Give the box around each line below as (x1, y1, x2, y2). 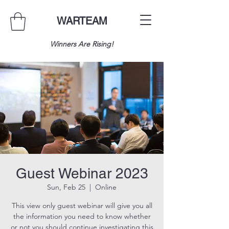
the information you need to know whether (13, 211, 151, 221)
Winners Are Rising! (50, 39, 113, 49)
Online (95, 182, 117, 192)
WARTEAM (56, 15, 107, 27)
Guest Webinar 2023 (15, 165, 148, 181)
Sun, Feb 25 (47, 182, 85, 192)
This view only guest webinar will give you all (11, 200, 152, 210)
